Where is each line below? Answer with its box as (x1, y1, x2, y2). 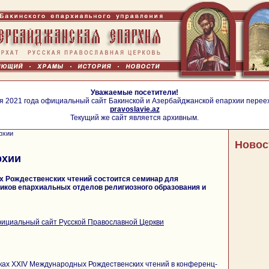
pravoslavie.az (109, 105, 160, 113)
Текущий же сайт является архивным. (70, 113, 199, 122)
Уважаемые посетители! (91, 88, 178, 97)
